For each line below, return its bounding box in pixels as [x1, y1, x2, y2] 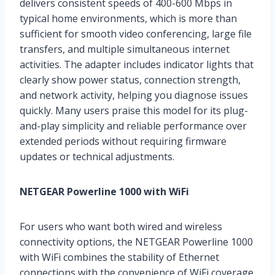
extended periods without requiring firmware [20, 134, 227, 148]
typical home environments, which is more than [20, 11, 237, 25]
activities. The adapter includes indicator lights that [20, 57, 254, 71]
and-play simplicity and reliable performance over [20, 118, 247, 133]
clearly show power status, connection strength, [20, 72, 241, 87]
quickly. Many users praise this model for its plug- [20, 103, 248, 117]
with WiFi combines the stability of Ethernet [20, 250, 219, 264]
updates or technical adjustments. [20, 149, 174, 163]
